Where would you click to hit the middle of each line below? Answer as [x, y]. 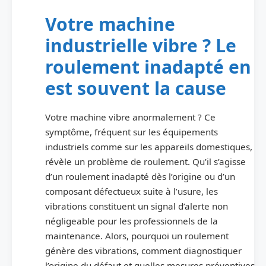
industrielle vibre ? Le [141, 45]
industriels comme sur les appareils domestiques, [149, 146]
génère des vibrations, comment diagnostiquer [143, 250]
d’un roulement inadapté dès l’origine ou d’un [140, 176]
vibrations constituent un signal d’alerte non [137, 206]
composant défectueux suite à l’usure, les [132, 191]
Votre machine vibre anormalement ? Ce [130, 117]
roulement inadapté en [148, 66]
